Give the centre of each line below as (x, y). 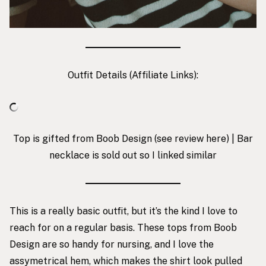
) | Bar (240, 138)
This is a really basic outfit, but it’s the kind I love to (123, 211)
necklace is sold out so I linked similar (133, 155)
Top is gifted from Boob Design (83, 138)
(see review (179, 138)
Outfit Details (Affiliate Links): (133, 75)
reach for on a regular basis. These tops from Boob (123, 227)
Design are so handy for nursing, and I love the (112, 244)
